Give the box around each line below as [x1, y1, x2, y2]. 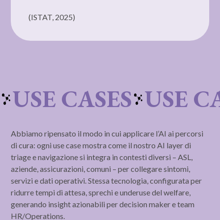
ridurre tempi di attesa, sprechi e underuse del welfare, [11, 187, 191, 197]
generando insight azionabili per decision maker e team [11, 199, 195, 209]
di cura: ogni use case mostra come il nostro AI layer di [11, 140, 192, 150]
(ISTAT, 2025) [28, 12, 76, 22]
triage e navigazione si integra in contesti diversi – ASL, [11, 152, 193, 162]
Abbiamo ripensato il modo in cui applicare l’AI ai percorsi [11, 128, 204, 138]
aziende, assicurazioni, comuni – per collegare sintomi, [11, 164, 191, 173]
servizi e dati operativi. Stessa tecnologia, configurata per [11, 175, 202, 185]
